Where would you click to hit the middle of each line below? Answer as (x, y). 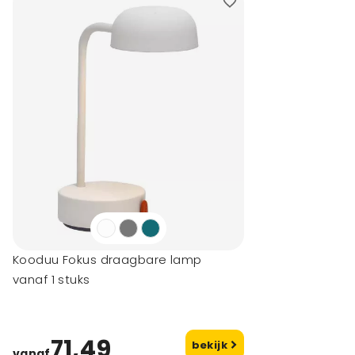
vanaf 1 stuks (52, 279)
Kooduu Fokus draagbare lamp (107, 259)
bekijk (211, 345)
